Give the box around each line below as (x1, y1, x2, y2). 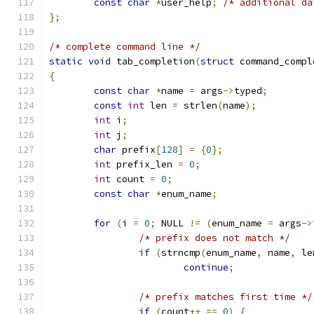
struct (200, 55, 234, 67)
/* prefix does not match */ (139, 232, 290, 244)
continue (184, 261, 228, 273)
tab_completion (111, 55, 195, 67)
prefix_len (111, 158, 178, 170)
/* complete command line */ (49, 41, 200, 53)
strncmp (161, 247, 200, 259)
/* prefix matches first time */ (139, 291, 313, 303)
